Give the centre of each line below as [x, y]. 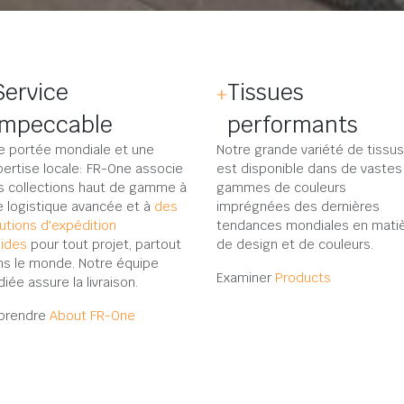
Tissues [266, 92]
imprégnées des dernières [298, 207]
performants [293, 124]
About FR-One [92, 316]
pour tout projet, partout [104, 244]
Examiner [246, 278]
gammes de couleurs [281, 188]
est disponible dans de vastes [309, 169]
